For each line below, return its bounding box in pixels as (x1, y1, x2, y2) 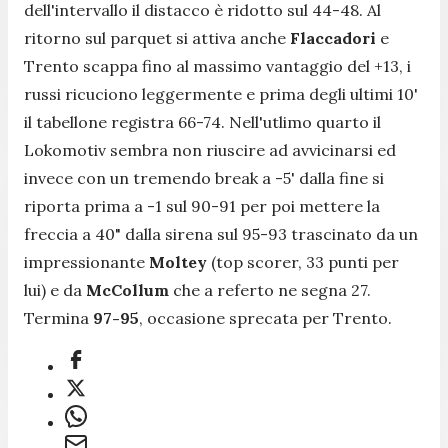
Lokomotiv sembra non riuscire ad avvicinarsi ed (24, 139, 396, 160)
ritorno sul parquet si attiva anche (24, 27, 290, 48)
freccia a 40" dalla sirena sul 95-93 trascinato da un (24, 223, 418, 244)
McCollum (86, 279, 169, 300)
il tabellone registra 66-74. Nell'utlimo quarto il (24, 111, 381, 132)
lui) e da (24, 279, 86, 300)
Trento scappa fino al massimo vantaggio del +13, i (24, 55, 411, 76)
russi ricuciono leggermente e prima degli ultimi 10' (24, 83, 418, 104)
